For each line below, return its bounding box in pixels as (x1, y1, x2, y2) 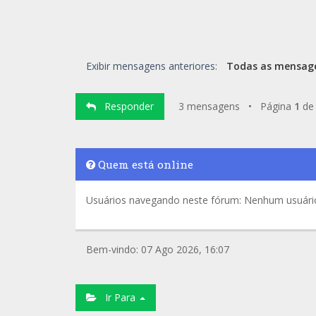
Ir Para (97, 291, 138, 304)
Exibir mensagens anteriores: (86, 59, 220, 73)
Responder (96, 99, 154, 113)
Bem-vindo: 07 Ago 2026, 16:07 (86, 243, 229, 256)
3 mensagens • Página (178, 99, 294, 113)
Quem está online (95, 157, 193, 171)
